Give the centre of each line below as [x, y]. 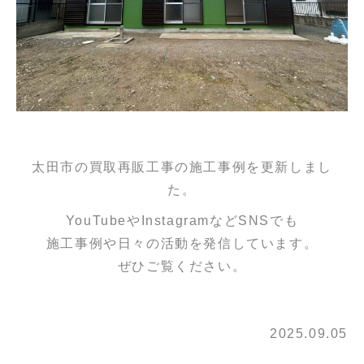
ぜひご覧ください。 [182, 266]
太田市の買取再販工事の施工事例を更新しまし [182, 167]
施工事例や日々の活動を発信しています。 [182, 244]
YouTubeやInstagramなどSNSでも [182, 221]
